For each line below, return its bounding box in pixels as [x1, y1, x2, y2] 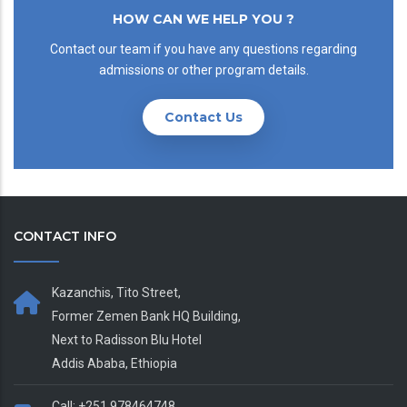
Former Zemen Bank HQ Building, [52, 308, 241, 323]
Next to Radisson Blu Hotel [52, 332, 202, 347]
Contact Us [164, 108, 243, 125]
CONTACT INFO [14, 227, 116, 244]
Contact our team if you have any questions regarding [50, 41, 357, 56]
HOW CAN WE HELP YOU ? [113, 10, 294, 27]
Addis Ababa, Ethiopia [52, 355, 177, 371]
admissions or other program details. [98, 62, 309, 77]
